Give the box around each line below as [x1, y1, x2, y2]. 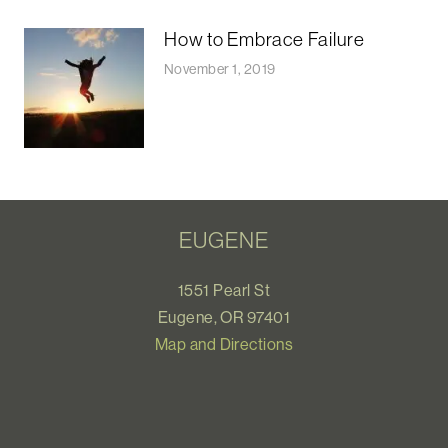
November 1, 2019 [164, 60, 276, 79]
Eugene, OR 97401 [157, 306, 291, 327]
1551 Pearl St [177, 279, 271, 300]
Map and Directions [154, 333, 294, 354]
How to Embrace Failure [164, 27, 365, 52]
